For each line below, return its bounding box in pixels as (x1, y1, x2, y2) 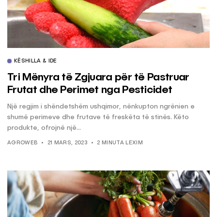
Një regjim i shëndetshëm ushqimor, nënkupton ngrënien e (7, 103, 195, 110)
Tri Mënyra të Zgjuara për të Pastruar (7, 72, 189, 83)
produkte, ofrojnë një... (7, 124, 81, 131)
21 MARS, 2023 (47, 140, 87, 146)
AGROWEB (7, 140, 38, 146)
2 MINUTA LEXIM (97, 140, 143, 146)
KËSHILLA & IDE (14, 58, 57, 64)
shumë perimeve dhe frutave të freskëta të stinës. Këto (7, 113, 189, 121)
